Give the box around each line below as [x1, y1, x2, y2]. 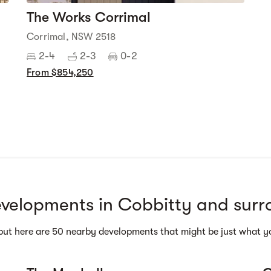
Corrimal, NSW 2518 [27, 31, 116, 42]
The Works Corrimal [27, 9, 151, 25]
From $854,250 [27, 67, 94, 78]
